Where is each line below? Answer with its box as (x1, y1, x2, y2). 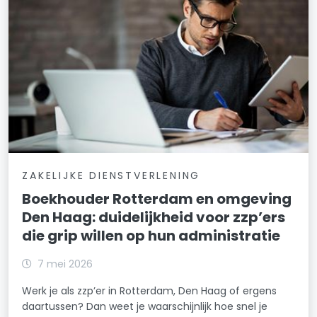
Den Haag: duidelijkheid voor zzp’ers (22, 207, 286, 228)
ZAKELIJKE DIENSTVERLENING (22, 168, 201, 183)
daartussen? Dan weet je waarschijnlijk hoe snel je (22, 299, 268, 314)
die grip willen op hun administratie (22, 226, 281, 246)
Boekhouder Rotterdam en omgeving (22, 189, 292, 209)
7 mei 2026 (38, 257, 93, 272)
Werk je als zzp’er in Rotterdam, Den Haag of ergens (22, 284, 277, 299)
